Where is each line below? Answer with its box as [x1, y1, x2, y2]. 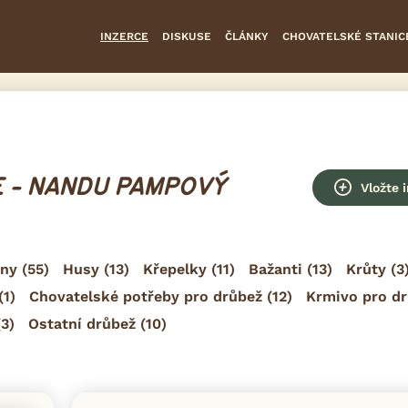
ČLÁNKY [225, 29, 269, 43]
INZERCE [100, 29, 148, 43]
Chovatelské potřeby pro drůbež [29, 287, 262, 305]
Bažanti [249, 260, 302, 278]
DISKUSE [162, 29, 211, 43]
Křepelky [143, 260, 207, 278]
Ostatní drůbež [28, 314, 136, 332]
